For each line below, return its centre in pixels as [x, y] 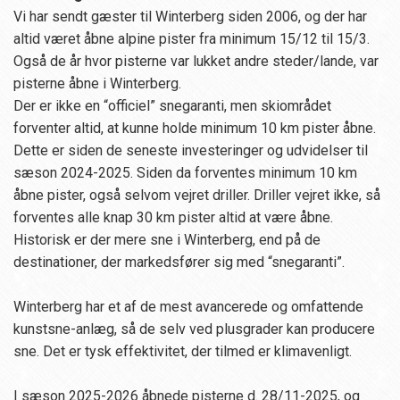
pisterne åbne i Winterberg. [97, 84]
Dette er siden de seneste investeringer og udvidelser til [191, 151]
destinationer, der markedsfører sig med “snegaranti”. [179, 262]
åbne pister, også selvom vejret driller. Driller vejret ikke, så [197, 196]
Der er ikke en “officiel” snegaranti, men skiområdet [172, 106]
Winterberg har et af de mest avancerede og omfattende [188, 307]
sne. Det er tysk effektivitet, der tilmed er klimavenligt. [183, 352]
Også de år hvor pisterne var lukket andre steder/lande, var [196, 62]
